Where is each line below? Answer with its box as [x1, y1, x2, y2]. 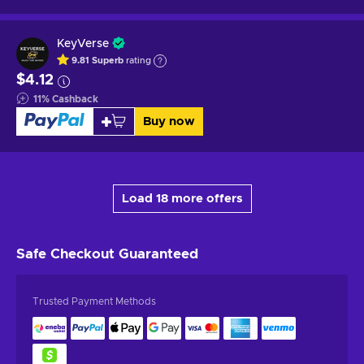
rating [123, 56, 151, 66]
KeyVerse [57, 37, 109, 50]
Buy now [142, 115, 195, 128]
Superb [92, 56, 123, 66]
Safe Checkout [16, 246, 119, 261]
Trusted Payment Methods [32, 296, 156, 306]
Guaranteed [119, 246, 198, 261]
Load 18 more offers [121, 192, 243, 205]
